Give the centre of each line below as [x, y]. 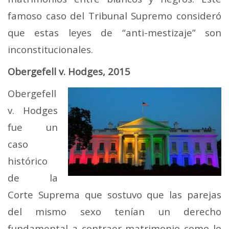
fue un [33, 127]
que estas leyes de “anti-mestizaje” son [114, 33]
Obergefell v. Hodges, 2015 [69, 72]
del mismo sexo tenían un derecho [114, 212]
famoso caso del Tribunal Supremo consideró [114, 16]
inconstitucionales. [50, 50]
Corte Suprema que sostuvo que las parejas [114, 195]
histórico [28, 161]
